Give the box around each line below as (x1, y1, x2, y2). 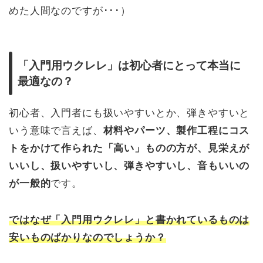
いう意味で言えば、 (9, 125, 103, 136)
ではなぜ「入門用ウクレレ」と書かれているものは (9, 214, 250, 225)
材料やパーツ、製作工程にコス (103, 125, 250, 136)
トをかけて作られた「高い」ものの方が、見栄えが (9, 143, 250, 154)
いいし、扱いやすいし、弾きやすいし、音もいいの (9, 160, 250, 171)
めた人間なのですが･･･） (9, 5, 131, 16)
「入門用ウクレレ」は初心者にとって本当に (18, 59, 241, 72)
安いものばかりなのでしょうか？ (9, 232, 166, 243)
